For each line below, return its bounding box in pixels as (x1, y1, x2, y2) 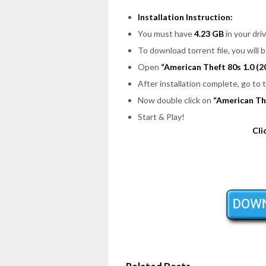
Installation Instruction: (138, 11, 233, 22)
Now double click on (138, 94, 213, 105)
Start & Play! (138, 111, 185, 122)
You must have (138, 28, 194, 39)
